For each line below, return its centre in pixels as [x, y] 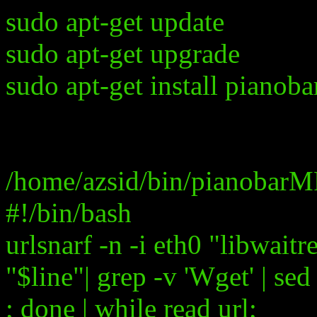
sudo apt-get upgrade [123, 53]
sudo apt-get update [115, 22]
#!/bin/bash [69, 213]
